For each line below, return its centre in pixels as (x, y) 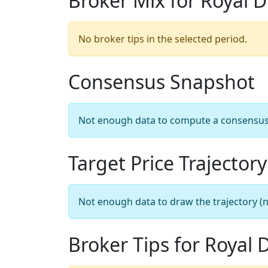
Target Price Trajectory (167, 163)
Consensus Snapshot (162, 82)
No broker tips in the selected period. (163, 39)
